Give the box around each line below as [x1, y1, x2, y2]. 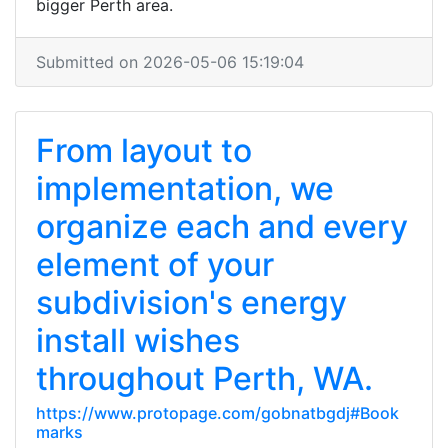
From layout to [36, 131, 252, 170]
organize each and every [36, 207, 408, 246]
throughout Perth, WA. [36, 359, 373, 398]
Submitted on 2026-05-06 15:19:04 [36, 52, 304, 72]
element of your [36, 245, 274, 284]
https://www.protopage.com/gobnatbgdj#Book [36, 403, 399, 423]
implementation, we [36, 169, 334, 208]
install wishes [36, 321, 240, 360]
